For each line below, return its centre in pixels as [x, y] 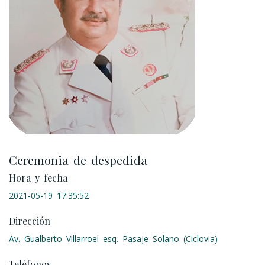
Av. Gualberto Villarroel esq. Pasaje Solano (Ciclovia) [113, 239]
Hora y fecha [38, 178]
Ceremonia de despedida [78, 160]
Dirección [30, 221]
